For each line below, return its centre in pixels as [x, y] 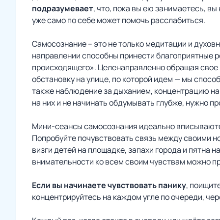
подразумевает [63, 9]
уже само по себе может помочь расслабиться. [119, 20]
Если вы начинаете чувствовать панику [109, 185]
